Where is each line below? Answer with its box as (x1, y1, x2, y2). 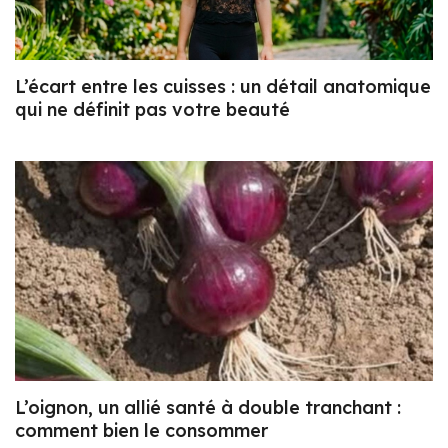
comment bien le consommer (15, 418, 268, 442)
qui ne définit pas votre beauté (15, 98, 290, 122)
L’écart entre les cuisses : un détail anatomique (15, 75, 431, 99)
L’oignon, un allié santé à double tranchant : (15, 395, 401, 419)
